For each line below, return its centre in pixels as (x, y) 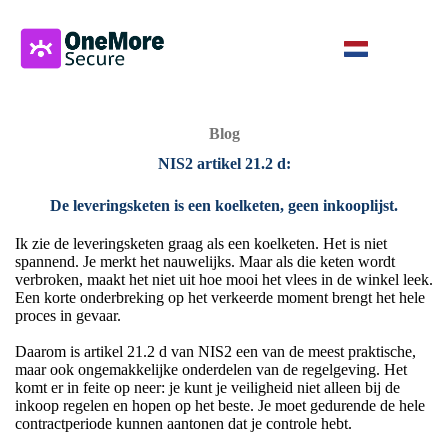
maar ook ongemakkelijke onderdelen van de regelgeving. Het (211, 370)
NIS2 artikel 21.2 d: (224, 164)
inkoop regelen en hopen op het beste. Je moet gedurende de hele (220, 406)
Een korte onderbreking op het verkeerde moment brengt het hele (220, 298)
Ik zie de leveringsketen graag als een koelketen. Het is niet (201, 244)
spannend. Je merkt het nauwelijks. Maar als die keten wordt (205, 262)
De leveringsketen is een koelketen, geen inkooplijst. (224, 206)
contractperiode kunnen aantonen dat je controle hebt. (183, 424)
